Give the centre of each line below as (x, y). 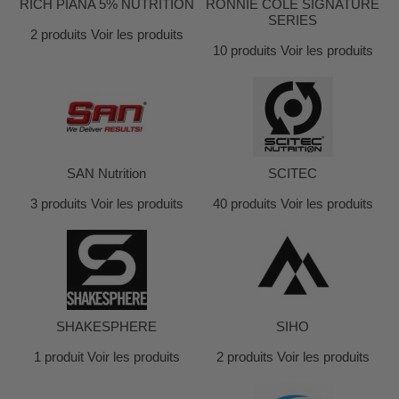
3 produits (58, 204)
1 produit (58, 357)
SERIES (293, 20)
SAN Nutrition (106, 173)
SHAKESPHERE (106, 326)
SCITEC (293, 173)
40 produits (244, 204)
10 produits (244, 50)
